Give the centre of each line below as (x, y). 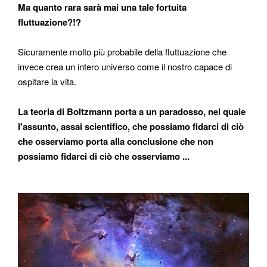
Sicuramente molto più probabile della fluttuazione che (122, 51)
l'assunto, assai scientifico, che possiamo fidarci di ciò (131, 126)
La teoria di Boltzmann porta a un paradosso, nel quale (132, 111)
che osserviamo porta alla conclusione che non (116, 141)
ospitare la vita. (47, 81)
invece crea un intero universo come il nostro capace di (125, 66)
